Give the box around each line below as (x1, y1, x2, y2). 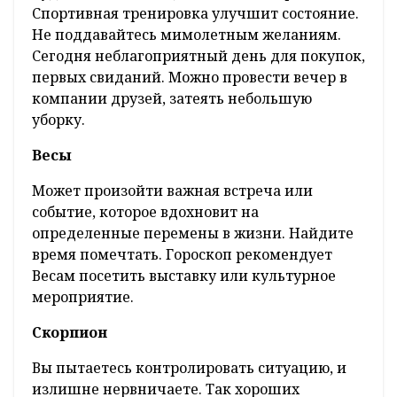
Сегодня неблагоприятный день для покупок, (32, 46, 365, 66)
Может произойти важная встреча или (32, 181, 313, 201)
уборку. (32, 110, 85, 130)
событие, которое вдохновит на (32, 202, 259, 222)
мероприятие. (32, 287, 134, 307)
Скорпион (32, 323, 107, 343)
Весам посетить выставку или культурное (32, 266, 336, 286)
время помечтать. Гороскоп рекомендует (32, 245, 332, 265)
